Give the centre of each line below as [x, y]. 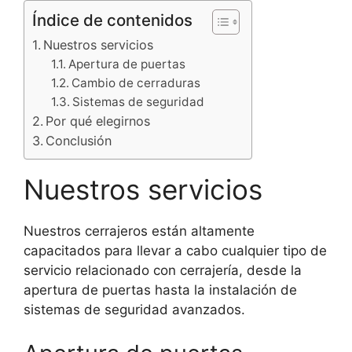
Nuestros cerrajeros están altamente [139, 231]
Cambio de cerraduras [136, 83]
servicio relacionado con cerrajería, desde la [163, 271]
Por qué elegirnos [98, 121]
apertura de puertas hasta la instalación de [160, 290]
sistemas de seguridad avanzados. [134, 310]
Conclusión [79, 141]
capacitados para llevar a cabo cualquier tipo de [175, 251]
